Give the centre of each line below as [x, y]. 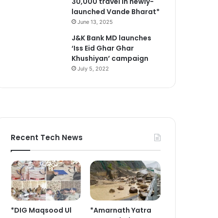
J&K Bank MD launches [112, 38]
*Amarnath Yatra [121, 210]
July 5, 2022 [93, 68]
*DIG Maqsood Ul [41, 210]
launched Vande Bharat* [116, 11]
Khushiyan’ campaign [110, 58]
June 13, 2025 [95, 22]
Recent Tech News [47, 137]
